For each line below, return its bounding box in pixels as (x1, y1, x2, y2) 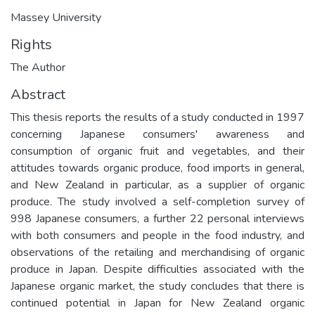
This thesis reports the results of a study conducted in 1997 (11, 109, 304, 125)
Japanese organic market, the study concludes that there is (11, 278, 304, 294)
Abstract (11, 84, 65, 104)
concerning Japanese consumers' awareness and (11, 126, 304, 142)
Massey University (11, 9, 101, 25)
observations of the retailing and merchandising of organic (11, 244, 304, 260)
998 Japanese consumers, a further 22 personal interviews (11, 210, 304, 226)
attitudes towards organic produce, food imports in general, (11, 160, 304, 176)
